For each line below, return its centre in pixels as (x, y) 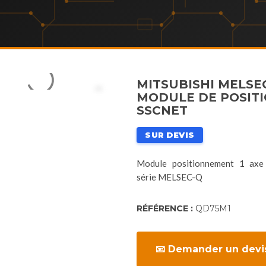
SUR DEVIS (170, 135)
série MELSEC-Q (170, 177)
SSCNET (162, 110)
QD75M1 (213, 208)
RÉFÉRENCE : (166, 208)
